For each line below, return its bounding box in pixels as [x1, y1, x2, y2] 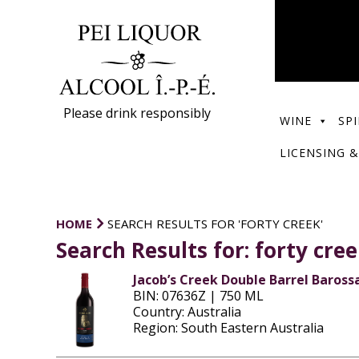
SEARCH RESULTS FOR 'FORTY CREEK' [107, 216, 323, 232]
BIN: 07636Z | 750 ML [132, 287, 264, 305]
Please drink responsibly [63, 103, 212, 122]
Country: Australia [132, 303, 241, 321]
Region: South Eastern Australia [132, 319, 324, 337]
